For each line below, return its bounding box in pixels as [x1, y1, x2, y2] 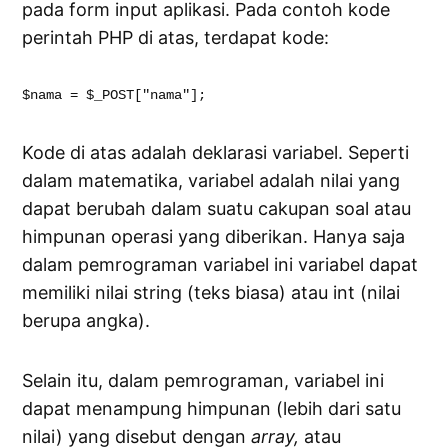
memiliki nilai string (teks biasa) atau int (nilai [22, 282, 401, 304]
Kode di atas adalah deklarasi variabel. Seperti [22, 142, 410, 164]
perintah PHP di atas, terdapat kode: [22, 27, 330, 49]
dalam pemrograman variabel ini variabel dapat [22, 254, 419, 276]
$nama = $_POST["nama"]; [22, 87, 207, 104]
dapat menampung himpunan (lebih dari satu [22, 398, 402, 420]
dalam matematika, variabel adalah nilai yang [22, 170, 401, 192]
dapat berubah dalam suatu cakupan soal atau [22, 198, 412, 220]
